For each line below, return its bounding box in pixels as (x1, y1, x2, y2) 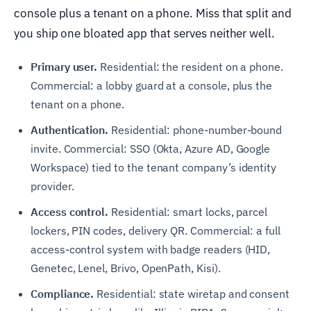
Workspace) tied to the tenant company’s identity (31, 160, 277, 174)
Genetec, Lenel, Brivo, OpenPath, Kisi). (31, 260, 221, 275)
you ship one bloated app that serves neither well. (14, 25, 276, 41)
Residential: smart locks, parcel (108, 204, 268, 219)
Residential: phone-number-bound (108, 122, 283, 137)
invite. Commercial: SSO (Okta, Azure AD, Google (31, 141, 271, 155)
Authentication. (31, 122, 109, 137)
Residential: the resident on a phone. (97, 59, 283, 74)
